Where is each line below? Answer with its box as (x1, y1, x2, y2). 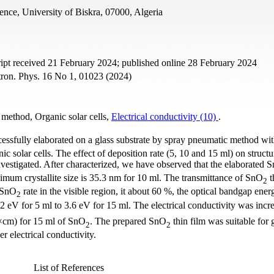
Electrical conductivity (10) (111, 111, 218, 122)
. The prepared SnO (90, 216, 166, 227)
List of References (33, 262, 104, 273)
